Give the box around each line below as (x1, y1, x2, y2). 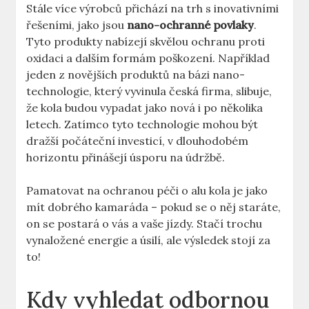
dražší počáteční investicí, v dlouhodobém (26, 134, 249, 148)
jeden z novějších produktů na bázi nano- (26, 68, 246, 82)
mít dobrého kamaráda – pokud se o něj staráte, (26, 200, 281, 215)
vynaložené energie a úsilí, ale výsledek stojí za (26, 233, 271, 248)
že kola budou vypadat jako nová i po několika (26, 101, 263, 115)
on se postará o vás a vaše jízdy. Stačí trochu (26, 217, 263, 231)
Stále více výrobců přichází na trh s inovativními (26, 1, 279, 16)
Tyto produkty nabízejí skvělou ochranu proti (26, 34, 266, 49)
